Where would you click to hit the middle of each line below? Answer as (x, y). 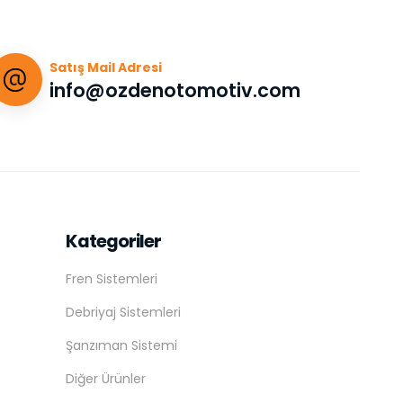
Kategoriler (114, 242)
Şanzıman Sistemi (121, 346)
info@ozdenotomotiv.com (175, 90)
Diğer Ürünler (106, 379)
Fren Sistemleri (112, 279)
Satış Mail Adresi (106, 67)
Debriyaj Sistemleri (123, 313)
